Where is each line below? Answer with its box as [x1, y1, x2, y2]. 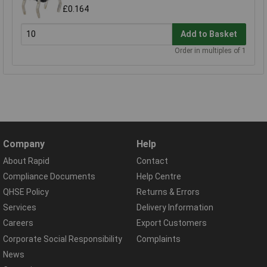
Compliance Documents [3, 171, 95, 181]
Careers [3, 218, 33, 228]
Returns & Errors [136, 187, 200, 197]
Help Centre [136, 171, 181, 181]
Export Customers [136, 218, 207, 228]
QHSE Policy [3, 187, 49, 197]
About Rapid [3, 156, 49, 166]
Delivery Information [136, 203, 213, 213]
